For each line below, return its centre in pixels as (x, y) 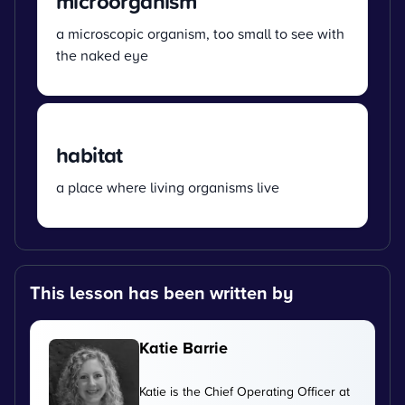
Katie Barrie (184, 348)
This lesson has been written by (162, 292)
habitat (89, 154)
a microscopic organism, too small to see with (200, 33)
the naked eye (102, 55)
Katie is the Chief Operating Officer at (245, 391)
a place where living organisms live (168, 187)
